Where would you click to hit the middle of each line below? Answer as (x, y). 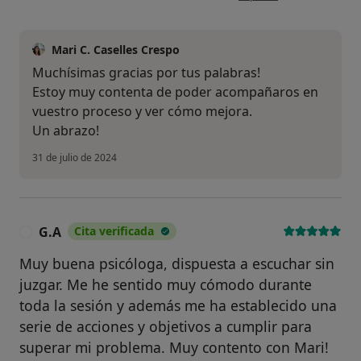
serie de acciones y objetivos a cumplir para (166, 326)
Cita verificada (114, 230)
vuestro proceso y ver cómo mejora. (142, 111)
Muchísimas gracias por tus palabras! (146, 72)
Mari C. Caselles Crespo (116, 49)
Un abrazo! (66, 130)
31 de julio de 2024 (75, 157)
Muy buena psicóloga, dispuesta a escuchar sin (177, 263)
